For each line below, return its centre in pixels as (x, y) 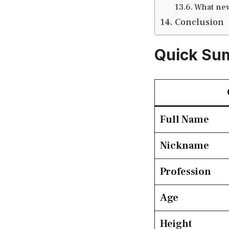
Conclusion (199, 22)
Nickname (185, 146)
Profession (186, 172)
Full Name (185, 120)
